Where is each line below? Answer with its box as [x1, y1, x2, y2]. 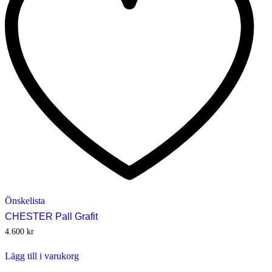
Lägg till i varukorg [5, 251, 79, 262]
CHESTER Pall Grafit [5, 211, 98, 222]
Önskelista [5, 195, 45, 206]
